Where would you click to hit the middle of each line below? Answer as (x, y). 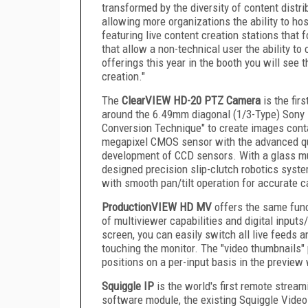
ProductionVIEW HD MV (157, 207)
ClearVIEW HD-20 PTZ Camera (191, 100)
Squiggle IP (128, 286)
